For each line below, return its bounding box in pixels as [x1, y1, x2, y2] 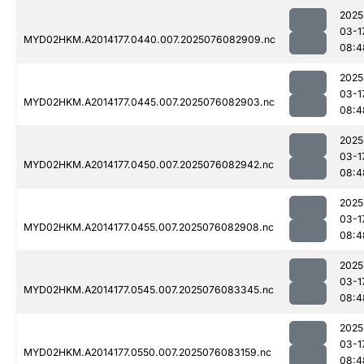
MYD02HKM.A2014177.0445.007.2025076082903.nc [24, 96, 275, 109]
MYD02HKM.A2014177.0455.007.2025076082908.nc [24, 221, 274, 234]
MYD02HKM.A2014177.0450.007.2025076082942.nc [24, 158, 274, 171]
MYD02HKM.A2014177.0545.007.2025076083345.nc [24, 284, 274, 297]
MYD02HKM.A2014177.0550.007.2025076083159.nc [24, 346, 271, 359]
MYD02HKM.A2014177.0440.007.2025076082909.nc [24, 33, 275, 46]
